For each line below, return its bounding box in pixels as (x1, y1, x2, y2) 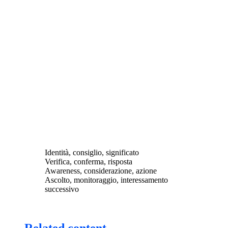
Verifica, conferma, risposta (45, 157, 132, 166)
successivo (45, 184, 79, 193)
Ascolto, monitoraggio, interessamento (45, 175, 168, 184)
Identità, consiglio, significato (45, 148, 139, 157)
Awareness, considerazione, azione (45, 166, 157, 175)
